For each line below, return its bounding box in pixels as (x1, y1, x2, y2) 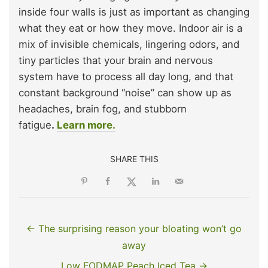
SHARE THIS (109, 154, 159, 165)
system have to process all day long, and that (19, 71, 233, 83)
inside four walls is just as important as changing (19, 6, 249, 19)
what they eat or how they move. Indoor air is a (19, 22, 242, 35)
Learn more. (57, 119, 115, 132)
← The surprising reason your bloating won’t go (26, 223, 242, 235)
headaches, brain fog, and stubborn (19, 103, 187, 115)
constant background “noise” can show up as (19, 87, 232, 99)
